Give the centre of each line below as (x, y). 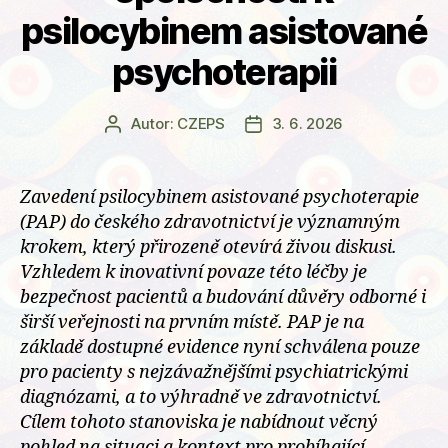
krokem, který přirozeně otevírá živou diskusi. (208, 247)
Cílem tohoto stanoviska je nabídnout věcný (199, 422)
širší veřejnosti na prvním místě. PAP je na (192, 322)
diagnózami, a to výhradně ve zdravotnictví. (201, 397)
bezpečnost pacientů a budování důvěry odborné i (223, 297)
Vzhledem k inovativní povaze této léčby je (193, 272)
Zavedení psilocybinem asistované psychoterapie (219, 197)
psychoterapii (224, 71)
